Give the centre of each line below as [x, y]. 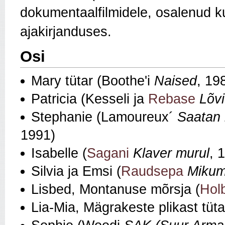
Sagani [108, 153]
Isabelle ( [59, 153]
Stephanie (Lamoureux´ [104, 117]
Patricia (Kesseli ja [90, 99]
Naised [176, 81]
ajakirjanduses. [66, 32]
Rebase [172, 99]
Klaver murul [171, 153]
